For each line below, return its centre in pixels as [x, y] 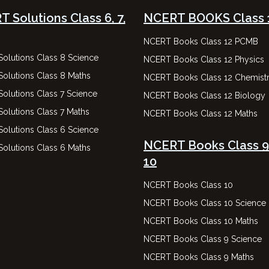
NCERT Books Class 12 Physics [204, 59]
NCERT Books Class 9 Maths [199, 257]
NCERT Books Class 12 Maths [201, 113]
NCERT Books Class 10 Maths [201, 221]
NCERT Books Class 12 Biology [204, 95]
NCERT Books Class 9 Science [203, 239]
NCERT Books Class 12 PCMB [201, 41]
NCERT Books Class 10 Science [205, 203]
